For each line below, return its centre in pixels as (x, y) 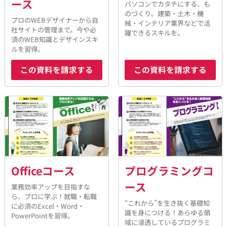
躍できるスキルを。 (155, 32)
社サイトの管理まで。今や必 (54, 29)
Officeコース (43, 171)
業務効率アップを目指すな (51, 187)
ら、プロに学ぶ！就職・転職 (54, 197)
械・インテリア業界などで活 (168, 23)
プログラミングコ (169, 171)
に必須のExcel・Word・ (48, 206)
